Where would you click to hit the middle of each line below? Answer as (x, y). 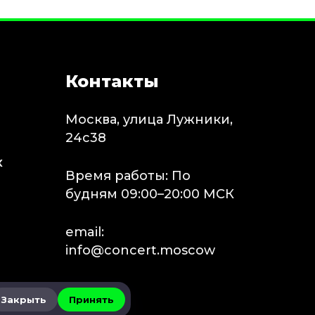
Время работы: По (128, 176)
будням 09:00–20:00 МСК (149, 194)
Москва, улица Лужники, (149, 120)
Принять (91, 299)
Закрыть (24, 299)
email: (84, 232)
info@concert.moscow (140, 251)
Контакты (112, 82)
